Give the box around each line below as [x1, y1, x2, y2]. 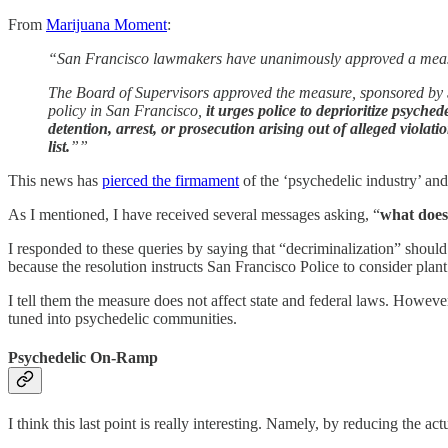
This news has [8, 171, 102, 189]
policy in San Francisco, [48, 101, 206, 119]
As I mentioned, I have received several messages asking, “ [8, 205, 380, 223]
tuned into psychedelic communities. [8, 309, 237, 327]
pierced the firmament [102, 171, 239, 189]
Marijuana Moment [46, 15, 167, 33]
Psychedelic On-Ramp [8, 349, 158, 367]
